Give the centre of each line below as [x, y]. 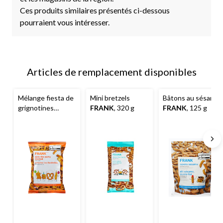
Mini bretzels [110, 98]
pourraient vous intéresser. [65, 22]
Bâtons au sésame [191, 98]
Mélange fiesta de [46, 98]
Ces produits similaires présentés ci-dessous [95, 10]
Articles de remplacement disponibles [111, 71]
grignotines [36, 108]
